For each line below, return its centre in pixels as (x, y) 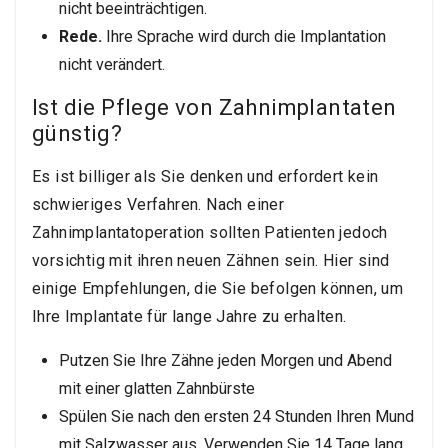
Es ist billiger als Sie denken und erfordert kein (205, 177)
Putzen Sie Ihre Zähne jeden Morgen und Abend (225, 361)
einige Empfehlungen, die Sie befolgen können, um (218, 289)
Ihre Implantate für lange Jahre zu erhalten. (189, 317)
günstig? (77, 134)
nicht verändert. (112, 65)
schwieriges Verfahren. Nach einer (158, 205)
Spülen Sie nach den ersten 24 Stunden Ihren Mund (236, 417)
